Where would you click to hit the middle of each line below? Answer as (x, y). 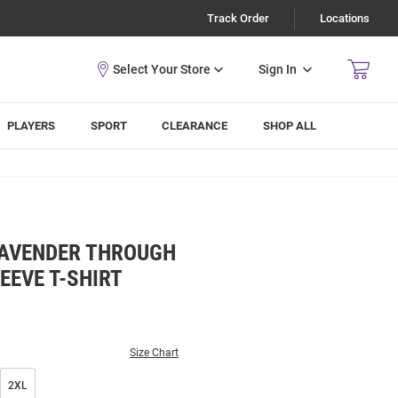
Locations (345, 18)
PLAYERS (32, 126)
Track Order (238, 18)
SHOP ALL (290, 126)
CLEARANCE (195, 126)
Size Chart (154, 353)
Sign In (278, 69)
